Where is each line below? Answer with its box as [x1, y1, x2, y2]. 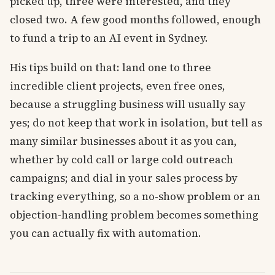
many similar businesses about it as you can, [10, 133, 237, 149]
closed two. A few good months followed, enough [10, 12, 261, 27]
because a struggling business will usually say [10, 96, 246, 112]
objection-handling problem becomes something [10, 207, 258, 222]
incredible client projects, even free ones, [10, 78, 225, 93]
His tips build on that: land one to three [10, 60, 211, 75]
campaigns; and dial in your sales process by [10, 170, 238, 185]
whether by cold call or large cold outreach [10, 152, 233, 167]
